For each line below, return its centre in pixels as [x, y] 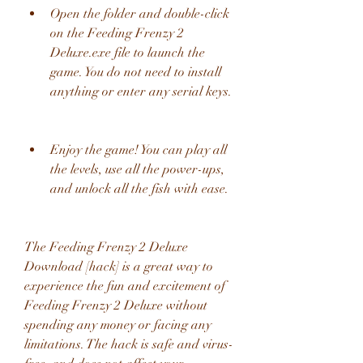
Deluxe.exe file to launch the [128, 53]
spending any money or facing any [118, 325]
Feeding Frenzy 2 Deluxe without [116, 305]
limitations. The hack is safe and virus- [129, 344]
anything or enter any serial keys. [141, 92]
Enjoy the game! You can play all [139, 150]
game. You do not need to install [136, 72]
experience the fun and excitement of [125, 286]
